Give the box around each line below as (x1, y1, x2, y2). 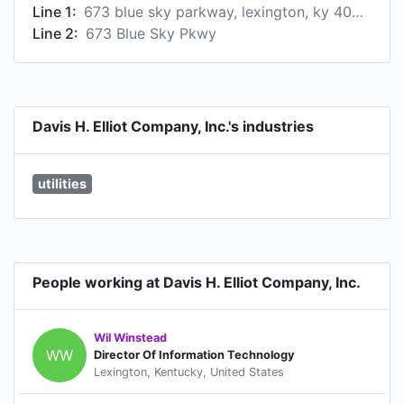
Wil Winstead (94, 331, 167, 345)
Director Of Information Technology (94, 348, 295, 363)
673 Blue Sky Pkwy (86, 24, 216, 42)
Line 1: (32, 3, 77, 21)
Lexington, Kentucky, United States (94, 365, 284, 380)
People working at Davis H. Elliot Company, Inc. (32, 272, 361, 291)
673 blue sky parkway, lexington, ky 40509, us (352, 3, 363, 21)
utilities (37, 176, 87, 191)
